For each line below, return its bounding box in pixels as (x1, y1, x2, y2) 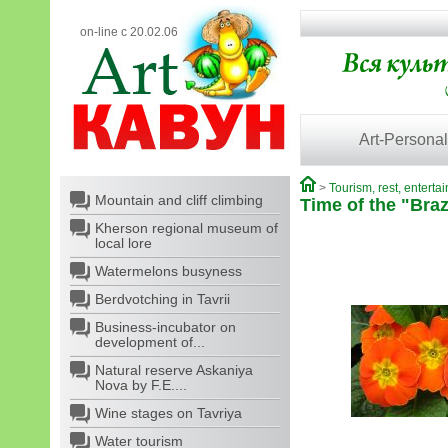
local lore (95, 235, 152, 251)
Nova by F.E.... (95, 377, 187, 393)
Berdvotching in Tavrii (95, 291, 230, 307)
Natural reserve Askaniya (95, 362, 253, 378)
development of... (95, 334, 205, 350)
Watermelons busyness (95, 263, 242, 279)
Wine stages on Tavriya (95, 405, 242, 421)
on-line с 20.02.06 (80, 25, 178, 39)
